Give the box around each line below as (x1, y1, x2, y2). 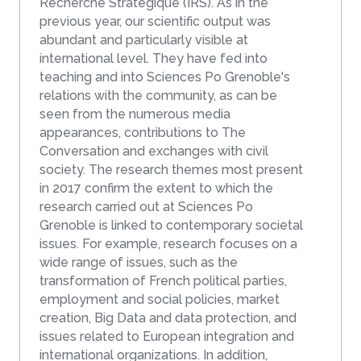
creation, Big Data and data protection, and (39, 310, 297, 326)
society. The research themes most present (39, 162, 89, 178)
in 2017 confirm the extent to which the (39, 180, 273, 197)
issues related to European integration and (39, 329, 294, 345)
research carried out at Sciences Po (39, 199, 253, 215)
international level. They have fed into (39, 51, 268, 67)
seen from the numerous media (39, 106, 230, 122)
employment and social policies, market (39, 292, 280, 308)
